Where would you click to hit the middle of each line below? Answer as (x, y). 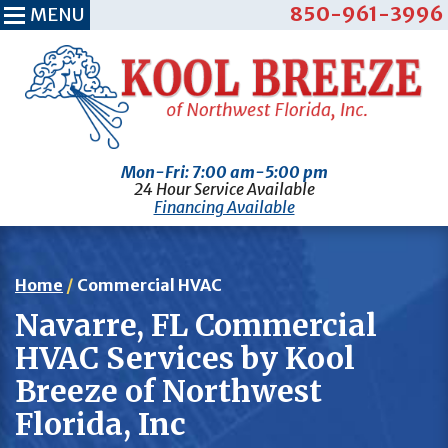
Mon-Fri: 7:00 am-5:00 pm (224, 171)
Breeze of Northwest (168, 390)
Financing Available (224, 206)
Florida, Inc (100, 423)
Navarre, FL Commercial (196, 324)
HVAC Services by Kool (185, 357)
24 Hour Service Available (224, 188)
